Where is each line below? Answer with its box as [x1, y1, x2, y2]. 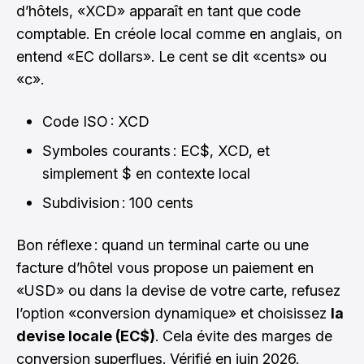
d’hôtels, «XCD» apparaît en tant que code [16, 2, 301, 19]
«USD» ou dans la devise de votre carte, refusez [16, 282, 340, 299]
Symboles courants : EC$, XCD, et [42, 142, 270, 159]
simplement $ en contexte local [42, 165, 250, 182]
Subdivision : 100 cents [42, 194, 193, 211]
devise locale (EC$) [16, 327, 155, 344]
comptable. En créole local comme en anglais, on [16, 25, 342, 42]
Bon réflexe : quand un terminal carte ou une [16, 236, 309, 253]
